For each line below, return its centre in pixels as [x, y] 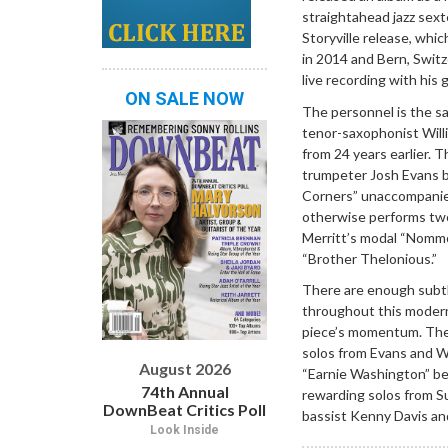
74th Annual [184, 391]
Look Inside [184, 429]
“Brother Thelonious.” [369, 258]
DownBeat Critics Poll [184, 409]
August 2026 [184, 368]
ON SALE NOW [184, 98]
